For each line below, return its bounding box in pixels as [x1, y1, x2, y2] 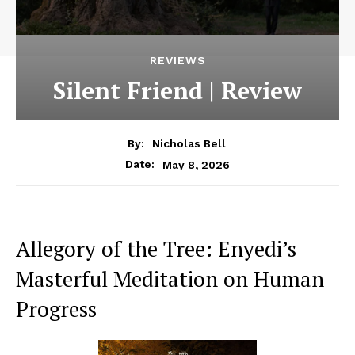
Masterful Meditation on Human [16, 265, 324, 294]
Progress [16, 295, 97, 324]
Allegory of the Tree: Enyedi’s [16, 235, 296, 264]
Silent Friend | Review [53, 74, 302, 107]
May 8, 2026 [162, 158, 230, 171]
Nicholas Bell [151, 137, 226, 151]
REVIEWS [149, 54, 206, 67]
